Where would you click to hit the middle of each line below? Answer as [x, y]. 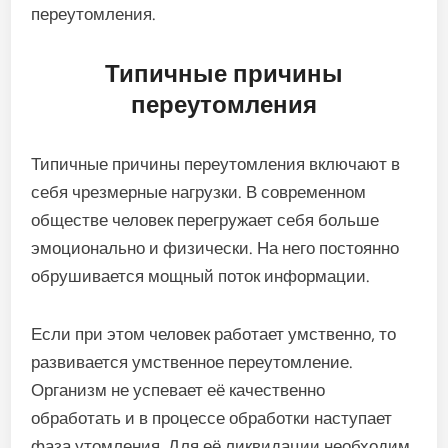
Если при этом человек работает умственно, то [214, 334]
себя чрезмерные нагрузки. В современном [199, 192]
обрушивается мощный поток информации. [201, 276]
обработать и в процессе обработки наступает [212, 418]
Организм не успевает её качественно [178, 390]
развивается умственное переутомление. [192, 362]
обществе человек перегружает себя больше [205, 220]
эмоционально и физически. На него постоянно [215, 248]
